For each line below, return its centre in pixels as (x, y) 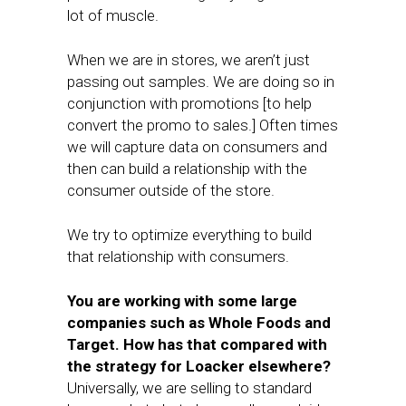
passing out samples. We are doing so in (201, 82)
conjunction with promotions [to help (189, 103)
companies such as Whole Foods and (199, 323)
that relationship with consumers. (178, 256)
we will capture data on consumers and (197, 147)
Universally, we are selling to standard (189, 388)
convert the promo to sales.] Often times (203, 125)
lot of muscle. (113, 15)
